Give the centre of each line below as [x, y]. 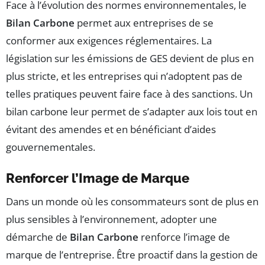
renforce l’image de [184, 237]
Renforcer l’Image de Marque [98, 178]
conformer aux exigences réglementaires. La [109, 40]
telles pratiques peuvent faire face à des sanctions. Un [129, 93]
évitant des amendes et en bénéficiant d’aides [111, 129]
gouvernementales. [51, 147]
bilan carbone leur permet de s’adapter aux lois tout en [132, 111]
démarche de [38, 237]
